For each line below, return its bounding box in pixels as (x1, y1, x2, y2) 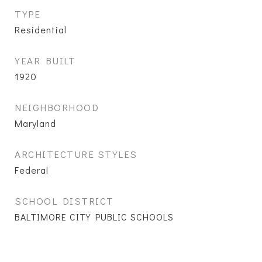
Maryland (15, 117, 56, 129)
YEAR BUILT (15, 54, 75, 67)
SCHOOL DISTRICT (15, 194, 114, 208)
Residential (15, 23, 67, 36)
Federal (15, 164, 49, 176)
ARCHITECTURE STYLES (15, 147, 137, 161)
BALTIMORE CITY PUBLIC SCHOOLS (15, 211, 174, 223)
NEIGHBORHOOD (15, 101, 99, 114)
